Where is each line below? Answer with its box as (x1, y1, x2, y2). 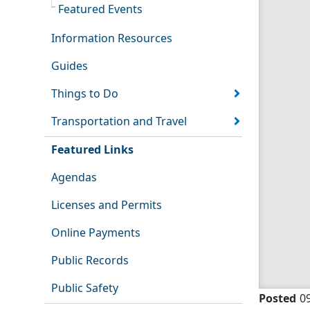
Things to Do (51, 86, 118, 102)
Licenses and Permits (51, 197, 162, 213)
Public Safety (51, 280, 118, 296)
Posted (259, 291, 296, 307)
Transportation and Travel (51, 113, 187, 129)
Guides (51, 58, 88, 74)
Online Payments (51, 225, 140, 241)
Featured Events (58, 1, 143, 17)
